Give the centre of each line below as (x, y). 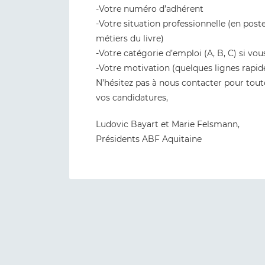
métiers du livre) (130, 38)
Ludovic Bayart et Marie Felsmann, (168, 124)
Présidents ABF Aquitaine (149, 139)
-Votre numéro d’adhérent (150, 9)
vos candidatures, (132, 98)
